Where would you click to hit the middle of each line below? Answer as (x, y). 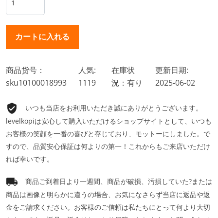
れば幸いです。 (30, 159)
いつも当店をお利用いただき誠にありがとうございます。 (114, 108)
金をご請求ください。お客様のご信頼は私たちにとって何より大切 (108, 207)
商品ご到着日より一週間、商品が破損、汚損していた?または (119, 181)
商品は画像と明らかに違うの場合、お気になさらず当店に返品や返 (108, 195)
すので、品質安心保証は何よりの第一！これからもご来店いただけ (108, 146)
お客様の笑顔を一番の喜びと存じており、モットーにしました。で (108, 133)
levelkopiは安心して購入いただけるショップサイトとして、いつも (109, 121)
